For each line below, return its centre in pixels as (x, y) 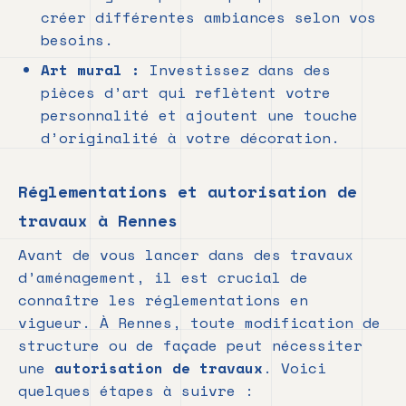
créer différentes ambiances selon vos (208, 18)
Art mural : (91, 70)
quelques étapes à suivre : (136, 391)
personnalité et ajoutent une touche (199, 116)
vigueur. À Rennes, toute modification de (199, 323)
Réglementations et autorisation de (188, 192)
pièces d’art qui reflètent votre (186, 93)
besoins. (77, 40)
